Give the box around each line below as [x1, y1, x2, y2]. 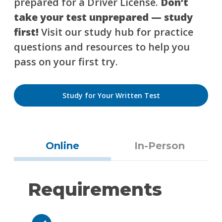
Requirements [28, 178, 162, 200]
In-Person [134, 140, 185, 152]
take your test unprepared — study [14, 10, 193, 24]
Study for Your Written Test [62, 91, 160, 100]
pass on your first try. [14, 55, 118, 68]
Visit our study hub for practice [39, 25, 193, 39]
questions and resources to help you [14, 40, 190, 54]
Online [46, 140, 79, 152]
